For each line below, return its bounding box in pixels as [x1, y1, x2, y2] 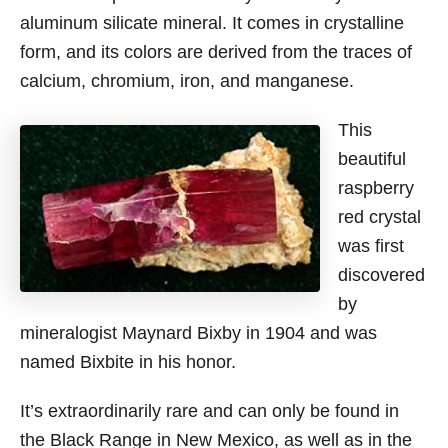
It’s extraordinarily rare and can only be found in [20, 401, 399, 421]
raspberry [338, 178, 414, 198]
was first [338, 236, 404, 256]
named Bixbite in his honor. [20, 352, 236, 372]
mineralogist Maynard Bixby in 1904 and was [20, 323, 377, 343]
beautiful [338, 149, 406, 169]
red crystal [338, 207, 421, 227]
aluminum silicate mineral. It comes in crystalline [20, 13, 404, 33]
